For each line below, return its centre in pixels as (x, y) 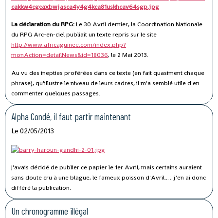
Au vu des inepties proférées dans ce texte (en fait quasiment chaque (108, 73)
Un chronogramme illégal (50, 211)
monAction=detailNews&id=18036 (60, 54)
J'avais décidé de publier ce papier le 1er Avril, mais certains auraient (107, 167)
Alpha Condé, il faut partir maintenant (71, 116)
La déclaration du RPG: (44, 24)
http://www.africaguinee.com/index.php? (69, 44)
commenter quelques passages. (56, 93)
